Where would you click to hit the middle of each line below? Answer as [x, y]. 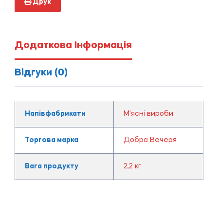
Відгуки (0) [41, 73]
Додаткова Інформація [73, 45]
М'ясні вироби [148, 114]
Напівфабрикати [55, 114]
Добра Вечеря [150, 140]
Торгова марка [51, 140]
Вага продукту [51, 166]
